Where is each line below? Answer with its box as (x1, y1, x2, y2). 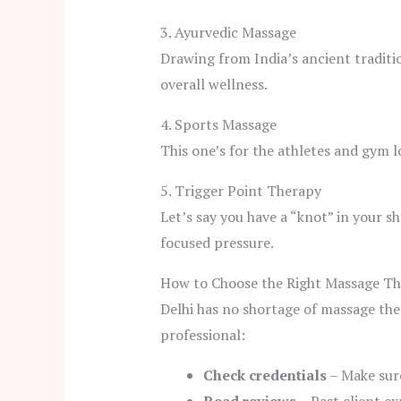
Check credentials (202, 365, 327, 386)
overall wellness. (159, 74, 268, 95)
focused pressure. (159, 233, 274, 253)
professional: (159, 325, 245, 346)
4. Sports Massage (159, 115, 277, 135)
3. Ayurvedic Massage (159, 22, 296, 43)
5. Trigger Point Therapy (159, 181, 321, 201)
